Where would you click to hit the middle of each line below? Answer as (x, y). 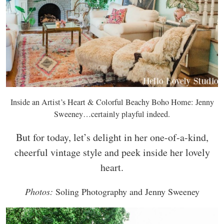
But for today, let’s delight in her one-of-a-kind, (112, 137)
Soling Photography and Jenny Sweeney (126, 191)
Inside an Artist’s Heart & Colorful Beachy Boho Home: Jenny (112, 102)
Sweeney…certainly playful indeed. (112, 114)
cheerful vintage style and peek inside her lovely (112, 152)
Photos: (39, 191)
